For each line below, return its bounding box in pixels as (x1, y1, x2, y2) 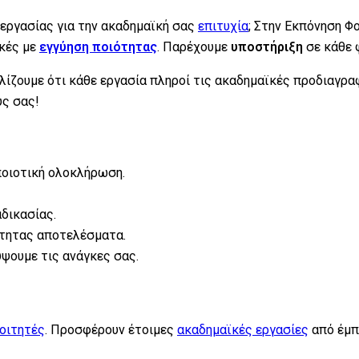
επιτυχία (198, 18, 248, 34)
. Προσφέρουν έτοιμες (45, 321, 177, 337)
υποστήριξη (231, 38, 303, 54)
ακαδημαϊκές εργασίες (177, 321, 309, 337)
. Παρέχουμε (157, 38, 231, 54)
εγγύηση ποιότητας (39, 38, 157, 54)
